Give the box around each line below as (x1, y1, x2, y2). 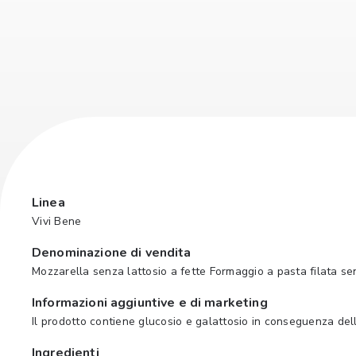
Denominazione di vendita (32, 244, 192, 261)
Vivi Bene (32, 214, 82, 229)
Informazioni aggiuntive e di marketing (32, 294, 268, 311)
